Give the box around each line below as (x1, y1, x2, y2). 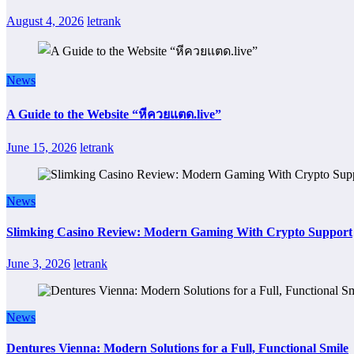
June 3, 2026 (6, 256, 70, 270)
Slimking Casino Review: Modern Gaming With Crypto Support (6, 225, 352, 239)
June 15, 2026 (6, 141, 77, 155)
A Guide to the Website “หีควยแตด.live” (6, 107, 221, 121)
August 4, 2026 (6, 13, 84, 28)
